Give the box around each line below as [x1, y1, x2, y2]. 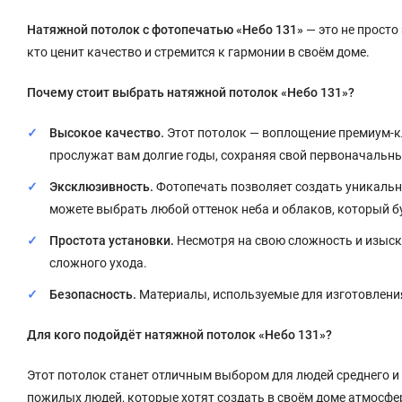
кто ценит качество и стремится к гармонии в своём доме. [27, 45, 370, 59]
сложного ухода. [49, 256, 147, 270]
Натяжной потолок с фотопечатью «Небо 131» [27, 22, 303, 37]
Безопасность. [49, 287, 136, 301]
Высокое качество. [49, 126, 164, 140]
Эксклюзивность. [49, 179, 153, 194]
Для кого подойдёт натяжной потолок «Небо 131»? [27, 328, 332, 342]
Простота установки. [49, 233, 174, 248]
